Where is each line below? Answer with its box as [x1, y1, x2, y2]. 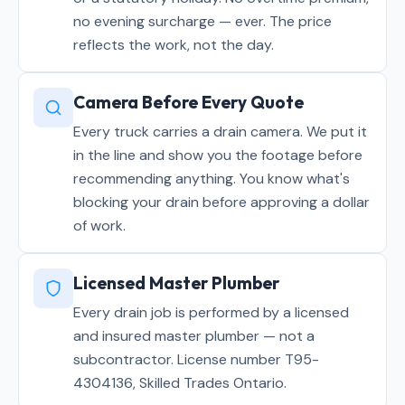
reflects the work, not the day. [73, 35, 274, 54]
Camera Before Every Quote [73, 91, 304, 113]
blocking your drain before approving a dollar [73, 193, 370, 212]
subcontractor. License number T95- [73, 350, 319, 369]
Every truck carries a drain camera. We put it [73, 122, 367, 141]
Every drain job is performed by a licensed [73, 303, 349, 322]
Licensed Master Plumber [73, 272, 279, 294]
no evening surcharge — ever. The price [73, 12, 332, 31]
